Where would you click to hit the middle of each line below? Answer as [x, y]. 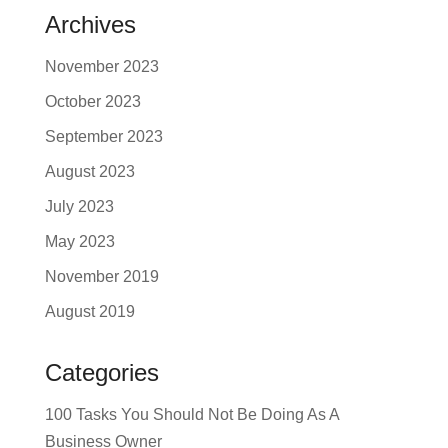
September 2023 [103, 136]
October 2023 [92, 101]
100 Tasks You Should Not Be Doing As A [191, 414]
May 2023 [79, 241]
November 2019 [101, 276]
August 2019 [89, 311]
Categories [101, 372]
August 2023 [89, 171]
